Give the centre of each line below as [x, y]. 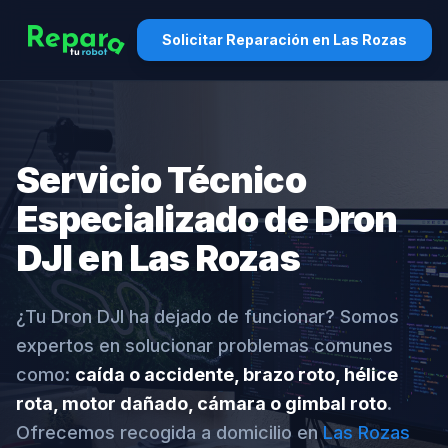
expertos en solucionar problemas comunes [204, 345]
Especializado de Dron [207, 219]
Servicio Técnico [161, 180]
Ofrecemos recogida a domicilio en [169, 432]
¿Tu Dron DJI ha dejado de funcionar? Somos [207, 316]
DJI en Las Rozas [158, 258]
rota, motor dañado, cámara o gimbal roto [201, 403]
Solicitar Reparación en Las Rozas [284, 39]
